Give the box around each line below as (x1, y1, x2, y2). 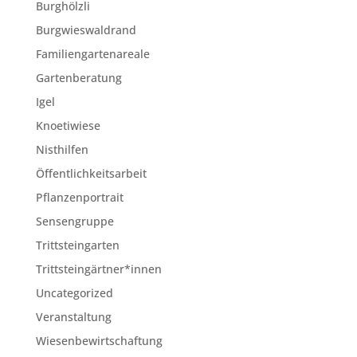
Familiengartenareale (35, 46, 150, 61)
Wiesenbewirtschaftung (35, 333, 163, 348)
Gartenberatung (35, 70, 122, 85)
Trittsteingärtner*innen (35, 261, 162, 277)
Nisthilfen (35, 142, 88, 157)
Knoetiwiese (35, 118, 100, 133)
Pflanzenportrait (35, 190, 124, 205)
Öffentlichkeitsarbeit (35, 166, 147, 181)
